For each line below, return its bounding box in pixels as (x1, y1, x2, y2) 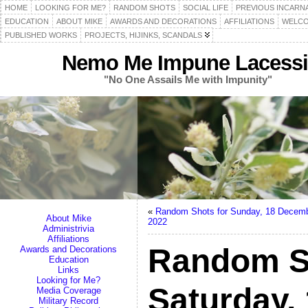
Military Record (38, 296, 98, 306)
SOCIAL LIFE (183, 3, 228, 12)
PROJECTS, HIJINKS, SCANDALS (85, 31, 202, 39)
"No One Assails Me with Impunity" (104, 74, 272, 85)
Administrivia (43, 223, 94, 234)
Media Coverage (36, 285, 101, 296)
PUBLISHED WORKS (5, 31, 77, 39)
